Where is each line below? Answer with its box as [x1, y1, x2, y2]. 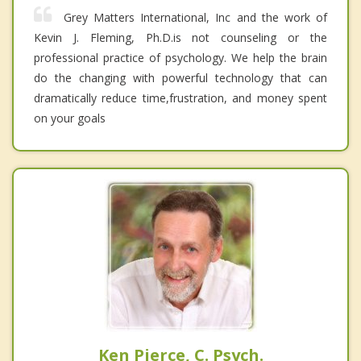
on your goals [34, 110, 106, 126]
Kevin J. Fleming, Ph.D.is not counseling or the [34, 29, 327, 45]
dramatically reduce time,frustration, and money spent [34, 89, 327, 106]
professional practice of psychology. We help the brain [34, 49, 327, 65]
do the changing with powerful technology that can [34, 69, 327, 85]
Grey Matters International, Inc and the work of [64, 9, 327, 25]
